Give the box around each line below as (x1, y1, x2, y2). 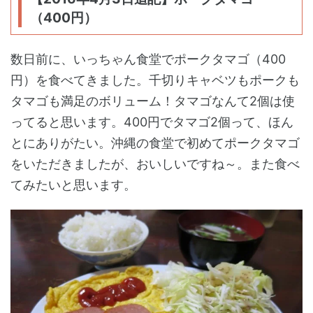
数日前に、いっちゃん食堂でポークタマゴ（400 (10, 51, 286, 66)
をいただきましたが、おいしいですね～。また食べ (10, 156, 300, 171)
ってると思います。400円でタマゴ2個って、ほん (10, 114, 293, 129)
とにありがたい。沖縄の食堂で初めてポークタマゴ (10, 135, 300, 150)
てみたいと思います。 (10, 177, 136, 192)
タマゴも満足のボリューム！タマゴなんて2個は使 (10, 93, 295, 108)
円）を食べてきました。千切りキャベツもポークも (10, 72, 300, 87)
